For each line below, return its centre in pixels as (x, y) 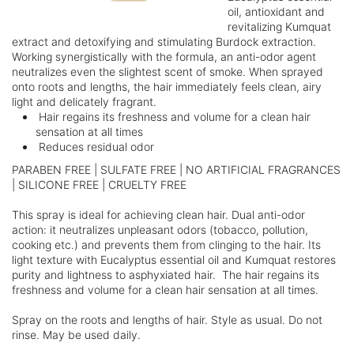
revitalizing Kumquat (279, 26)
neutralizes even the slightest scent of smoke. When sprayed (168, 72)
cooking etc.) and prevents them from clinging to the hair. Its (166, 245)
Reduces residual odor (95, 147)
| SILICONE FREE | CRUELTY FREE (99, 185)
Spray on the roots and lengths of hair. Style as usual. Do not (167, 320)
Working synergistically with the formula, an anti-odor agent (164, 56)
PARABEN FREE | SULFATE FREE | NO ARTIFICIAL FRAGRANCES (176, 169)
